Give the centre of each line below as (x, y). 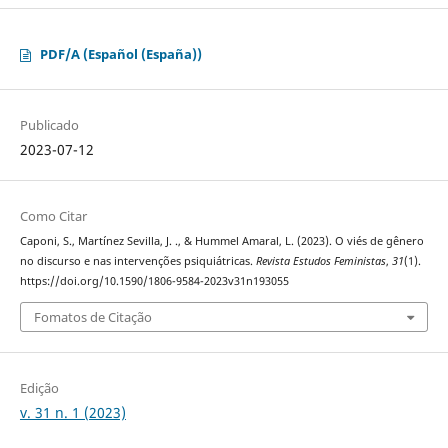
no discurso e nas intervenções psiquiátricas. (137, 261)
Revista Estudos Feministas (320, 261)
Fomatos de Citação (92, 316)
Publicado (49, 125)
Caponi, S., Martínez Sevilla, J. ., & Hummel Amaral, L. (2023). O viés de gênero (221, 241)
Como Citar (53, 216)
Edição (39, 387)
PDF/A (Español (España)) (120, 54)
